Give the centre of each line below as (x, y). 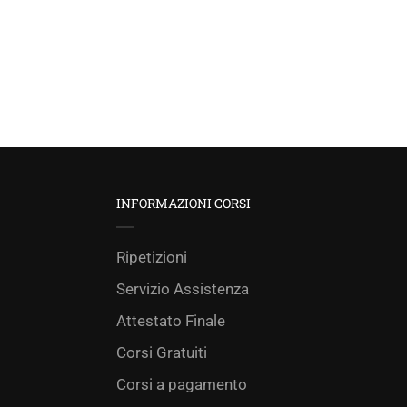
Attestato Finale (171, 321)
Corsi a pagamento (182, 384)
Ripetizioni (152, 257)
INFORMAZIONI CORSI (184, 203)
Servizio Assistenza (183, 289)
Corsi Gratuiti (162, 352)
